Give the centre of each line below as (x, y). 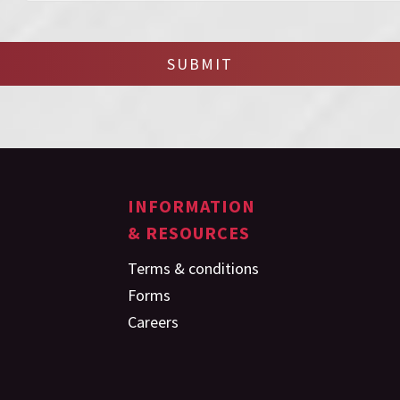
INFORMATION (192, 206)
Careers (154, 322)
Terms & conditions (194, 268)
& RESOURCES (189, 233)
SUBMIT (200, 64)
